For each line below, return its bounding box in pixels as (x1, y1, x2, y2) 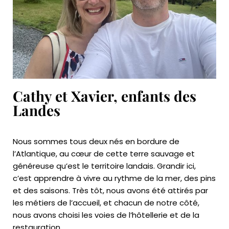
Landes (13, 100, 60, 120)
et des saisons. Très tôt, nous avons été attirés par (13, 185, 208, 196)
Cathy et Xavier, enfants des (13, 86, 196, 105)
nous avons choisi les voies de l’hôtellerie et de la (13, 209, 199, 220)
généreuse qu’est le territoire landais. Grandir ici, (13, 160, 196, 171)
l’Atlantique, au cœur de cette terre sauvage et (13, 148, 195, 159)
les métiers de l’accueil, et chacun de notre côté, (13, 197, 199, 208)
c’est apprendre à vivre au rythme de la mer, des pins (13, 172, 216, 184)
